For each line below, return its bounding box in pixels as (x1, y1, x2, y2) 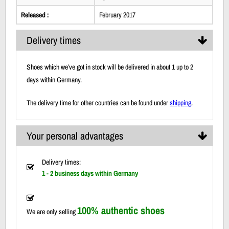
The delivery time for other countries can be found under (27, 98, 170, 107)
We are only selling (27, 207, 77, 216)
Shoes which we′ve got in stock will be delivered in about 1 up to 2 (27, 62, 193, 72)
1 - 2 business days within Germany (42, 168, 138, 178)
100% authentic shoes (77, 203, 165, 217)
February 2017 (99, 10, 135, 19)
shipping (170, 98, 191, 107)
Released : (21, 10, 49, 19)
